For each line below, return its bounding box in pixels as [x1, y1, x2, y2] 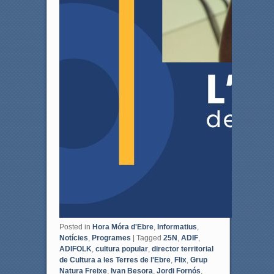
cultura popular [95, 244, 148, 253]
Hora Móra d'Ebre [92, 222, 154, 231]
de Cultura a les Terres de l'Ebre [59, 255, 171, 264]
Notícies [59, 233, 88, 242]
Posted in [59, 222, 91, 231]
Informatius [157, 222, 197, 231]
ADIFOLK [59, 244, 92, 253]
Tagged [136, 233, 161, 242]
